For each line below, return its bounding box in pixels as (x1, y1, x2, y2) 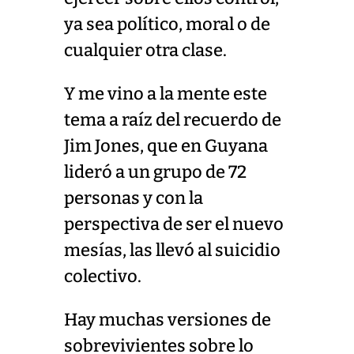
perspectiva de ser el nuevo (63, 213, 284, 235)
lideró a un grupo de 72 (63, 161, 247, 183)
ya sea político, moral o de (63, 13, 270, 35)
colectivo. (63, 265, 141, 287)
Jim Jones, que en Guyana (63, 135, 268, 156)
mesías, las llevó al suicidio (63, 239, 281, 261)
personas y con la (63, 187, 203, 209)
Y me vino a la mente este (63, 83, 267, 104)
